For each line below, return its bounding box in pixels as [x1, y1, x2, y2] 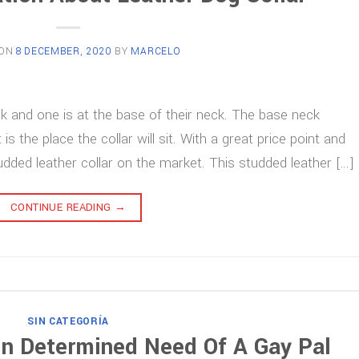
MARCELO [131, 43, 181, 58]
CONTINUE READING [10, 199, 115, 215]
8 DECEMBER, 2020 [16, 43, 112, 58]
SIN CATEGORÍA [27, 313, 110, 329]
